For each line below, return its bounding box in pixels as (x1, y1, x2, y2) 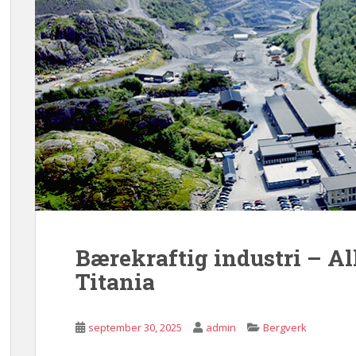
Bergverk (263, 320, 307, 335)
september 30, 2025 (88, 320, 182, 335)
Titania (75, 267, 155, 296)
